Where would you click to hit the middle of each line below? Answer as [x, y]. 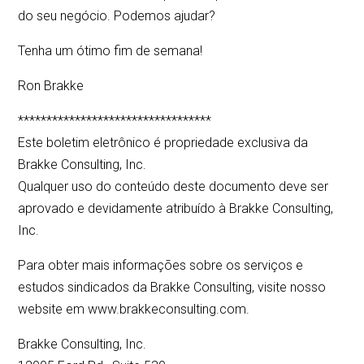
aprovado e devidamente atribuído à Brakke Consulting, [176, 209]
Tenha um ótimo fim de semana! [110, 51]
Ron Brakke [51, 86]
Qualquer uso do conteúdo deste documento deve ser [173, 187]
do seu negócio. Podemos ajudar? [117, 16]
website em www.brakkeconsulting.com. [134, 310]
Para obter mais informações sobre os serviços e [161, 266]
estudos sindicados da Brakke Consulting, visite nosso [172, 288]
